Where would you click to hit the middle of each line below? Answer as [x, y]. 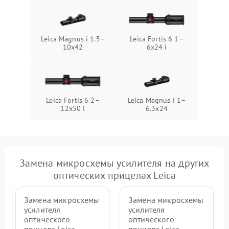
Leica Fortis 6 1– [157, 39]
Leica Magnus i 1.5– [73, 39]
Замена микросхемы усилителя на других [114, 163]
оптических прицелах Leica [114, 175]
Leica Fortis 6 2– [73, 100]
